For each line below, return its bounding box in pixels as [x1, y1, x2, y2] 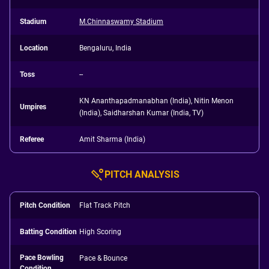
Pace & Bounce [79, 254, 128, 262]
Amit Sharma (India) [79, 135, 146, 144]
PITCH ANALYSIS [104, 169, 180, 180]
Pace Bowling [20, 253, 64, 262]
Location [20, 44, 48, 52]
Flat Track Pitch [79, 201, 131, 210]
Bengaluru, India [79, 44, 132, 52]
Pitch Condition [20, 201, 70, 210]
